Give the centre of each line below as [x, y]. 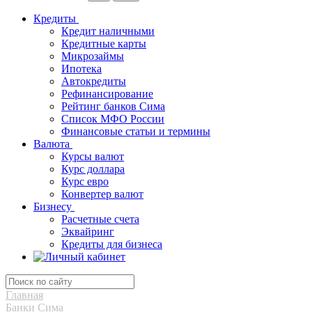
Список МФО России [113, 119]
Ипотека [81, 69]
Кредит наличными [108, 31]
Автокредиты [94, 81]
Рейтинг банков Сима [113, 106]
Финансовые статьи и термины [136, 131]
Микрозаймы [93, 56]
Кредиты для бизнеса [112, 244]
